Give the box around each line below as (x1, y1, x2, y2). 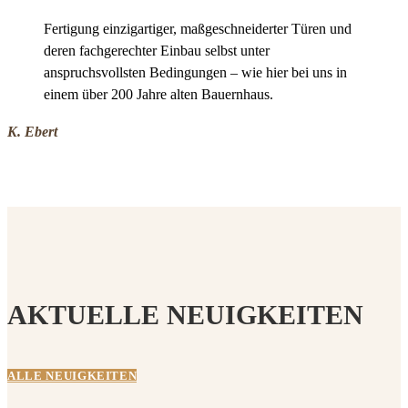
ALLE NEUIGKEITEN (7, 369, 138, 383)
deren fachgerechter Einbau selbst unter (44, 43, 270, 59)
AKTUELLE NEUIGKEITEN (7, 300, 363, 331)
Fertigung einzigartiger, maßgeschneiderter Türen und (44, 21, 352, 37)
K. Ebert (7, 124, 57, 140)
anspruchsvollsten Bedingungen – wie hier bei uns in (44, 65, 347, 81)
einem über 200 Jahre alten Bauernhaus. (44, 87, 273, 103)
